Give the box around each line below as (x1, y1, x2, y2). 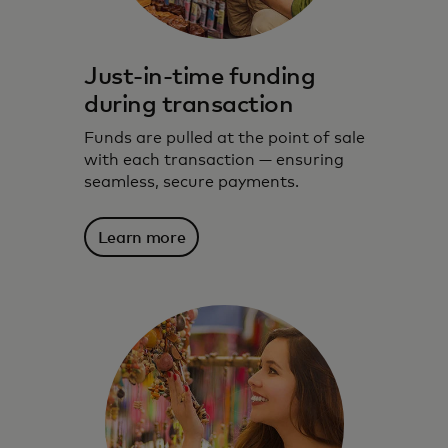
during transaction (84, 93, 294, 117)
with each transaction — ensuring (84, 152, 344, 168)
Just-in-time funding (84, 65, 316, 89)
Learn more (97, 229, 186, 246)
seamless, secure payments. (84, 174, 299, 190)
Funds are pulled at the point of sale (84, 130, 365, 146)
